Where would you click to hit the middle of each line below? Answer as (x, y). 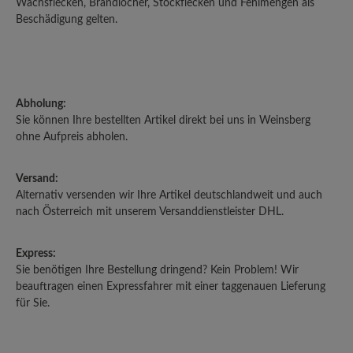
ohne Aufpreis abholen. (72, 137)
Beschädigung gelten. (67, 19)
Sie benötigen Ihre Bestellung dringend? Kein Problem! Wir (157, 270)
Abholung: (41, 104)
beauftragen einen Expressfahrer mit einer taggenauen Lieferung (171, 286)
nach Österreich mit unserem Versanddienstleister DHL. (150, 212)
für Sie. (33, 303)
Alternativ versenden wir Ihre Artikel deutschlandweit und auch (169, 195)
